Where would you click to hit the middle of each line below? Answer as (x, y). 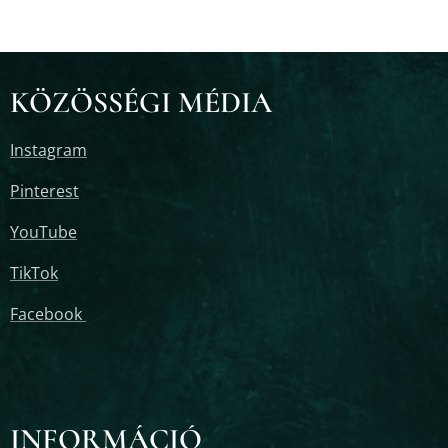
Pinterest (44, 191)
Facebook (48, 314)
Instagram (48, 150)
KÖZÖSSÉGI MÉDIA (141, 103)
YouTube (43, 232)
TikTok (34, 273)
